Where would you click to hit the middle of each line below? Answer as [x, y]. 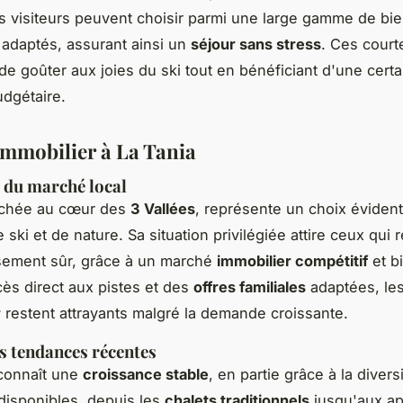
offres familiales [250, 287]
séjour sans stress [256, 44]
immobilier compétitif [292, 260]
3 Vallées [163, 208]
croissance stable [146, 374]
